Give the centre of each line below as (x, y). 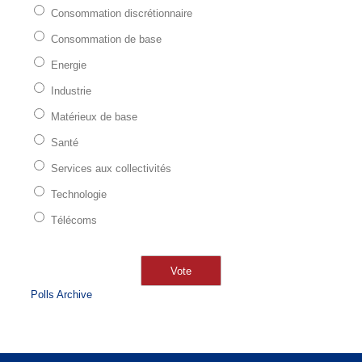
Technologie (79, 194)
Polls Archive (61, 295)
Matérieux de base (94, 117)
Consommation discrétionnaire (122, 13)
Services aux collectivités (111, 168)
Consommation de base (106, 39)
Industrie (71, 91)
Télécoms (74, 220)
